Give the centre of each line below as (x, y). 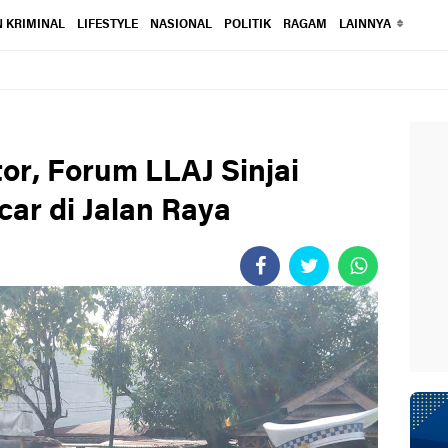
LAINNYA (364, 25)
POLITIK (247, 25)
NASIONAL (180, 25)
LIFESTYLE (107, 25)
